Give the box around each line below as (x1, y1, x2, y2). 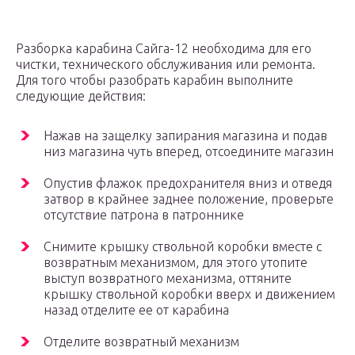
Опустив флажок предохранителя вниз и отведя (44, 176, 332, 191)
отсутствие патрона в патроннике (44, 208, 244, 223)
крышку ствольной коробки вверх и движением (44, 287, 335, 302)
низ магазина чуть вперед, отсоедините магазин (44, 144, 334, 159)
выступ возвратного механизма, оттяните (44, 271, 292, 286)
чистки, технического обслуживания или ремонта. (16, 57, 315, 72)
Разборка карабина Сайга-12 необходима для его (16, 41, 311, 56)
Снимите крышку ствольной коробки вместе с (44, 239, 322, 254)
